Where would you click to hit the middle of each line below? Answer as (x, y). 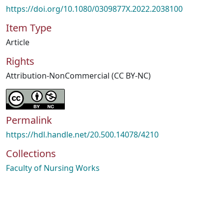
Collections (31, 153)
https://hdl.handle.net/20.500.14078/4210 (82, 135)
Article (18, 42)
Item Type (29, 28)
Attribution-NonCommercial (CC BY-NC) (78, 76)
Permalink (29, 120)
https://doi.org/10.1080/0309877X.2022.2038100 (94, 9)
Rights (20, 61)
